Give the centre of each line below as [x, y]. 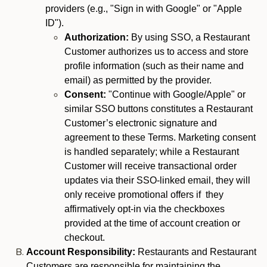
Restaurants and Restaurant [197, 252]
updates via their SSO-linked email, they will [157, 180]
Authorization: [97, 37]
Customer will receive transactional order [150, 166]
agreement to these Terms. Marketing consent [160, 137]
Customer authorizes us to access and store [156, 52]
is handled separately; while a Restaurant [152, 152]
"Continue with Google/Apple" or [176, 94]
